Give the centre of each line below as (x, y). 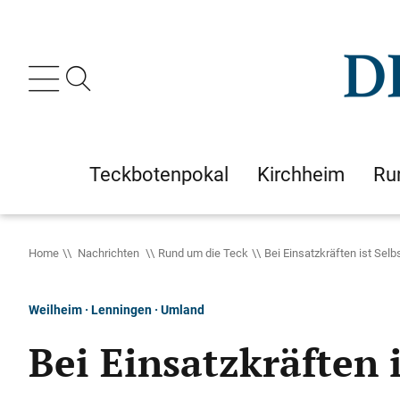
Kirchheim (301, 174)
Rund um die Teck (203, 253)
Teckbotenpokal (159, 174)
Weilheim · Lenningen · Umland (117, 309)
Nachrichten (108, 253)
